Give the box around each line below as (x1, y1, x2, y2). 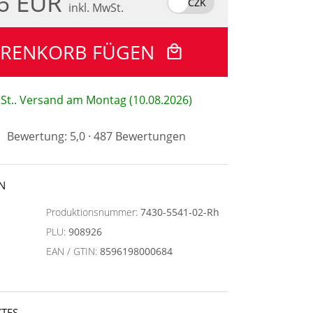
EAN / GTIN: (46, 245, 100, 258)
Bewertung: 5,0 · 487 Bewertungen (6, 129, 186, 144)
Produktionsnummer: (46, 205, 140, 219)
